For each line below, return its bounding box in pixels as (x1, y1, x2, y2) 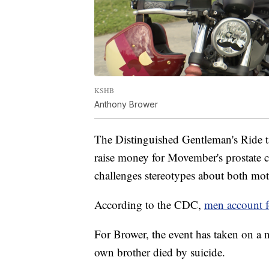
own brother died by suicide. (94, 244, 225, 259)
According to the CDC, (94, 196, 204, 212)
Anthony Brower (94, 98, 158, 109)
